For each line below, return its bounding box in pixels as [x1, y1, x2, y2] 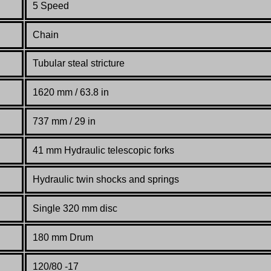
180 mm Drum [33, 232, 93, 243]
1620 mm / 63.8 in [33, 87, 109, 98]
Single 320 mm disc [33, 203, 117, 214]
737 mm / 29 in [33, 116, 96, 127]
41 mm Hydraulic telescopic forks [33, 145, 174, 156]
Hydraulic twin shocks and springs [33, 174, 179, 185]
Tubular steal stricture [33, 58, 125, 69]
